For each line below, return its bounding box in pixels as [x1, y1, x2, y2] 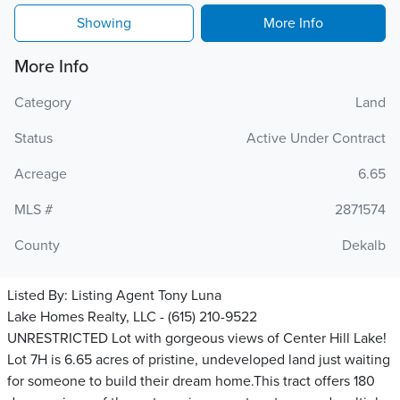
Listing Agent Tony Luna [71, 287, 221, 304]
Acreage [14, 165, 67, 183]
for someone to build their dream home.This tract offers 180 [7, 372, 375, 390]
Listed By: [7, 287, 71, 304]
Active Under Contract [246, 129, 386, 147]
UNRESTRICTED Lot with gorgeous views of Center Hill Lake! [7, 329, 387, 347]
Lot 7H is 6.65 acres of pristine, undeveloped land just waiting [7, 351, 390, 369]
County [14, 237, 60, 254]
